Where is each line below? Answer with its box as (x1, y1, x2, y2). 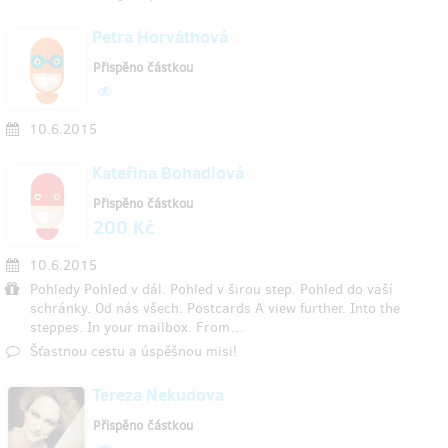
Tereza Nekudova (92, 383, 224, 407)
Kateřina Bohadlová (92, 161, 244, 185)
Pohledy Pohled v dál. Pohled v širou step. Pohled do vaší (30, 280, 393, 299)
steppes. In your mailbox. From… (30, 318, 244, 337)
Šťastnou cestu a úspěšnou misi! (30, 342, 237, 361)
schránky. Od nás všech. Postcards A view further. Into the (30, 299, 400, 318)
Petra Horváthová (92, 25, 228, 49)
